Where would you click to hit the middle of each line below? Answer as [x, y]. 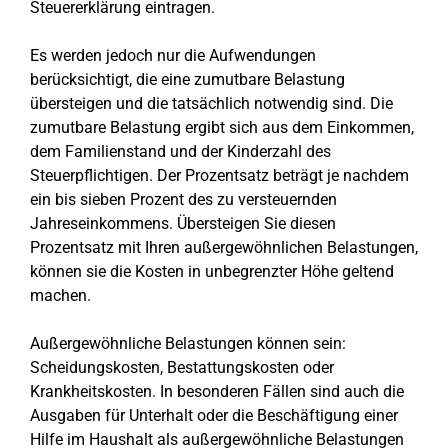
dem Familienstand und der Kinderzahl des [180, 151]
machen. [60, 295]
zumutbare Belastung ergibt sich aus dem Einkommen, [222, 127]
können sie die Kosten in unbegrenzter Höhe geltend [212, 271]
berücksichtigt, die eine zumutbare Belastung [187, 79]
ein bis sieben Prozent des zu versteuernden [183, 199]
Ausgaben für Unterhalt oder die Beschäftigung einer [214, 415]
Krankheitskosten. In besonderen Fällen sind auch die [217, 391]
